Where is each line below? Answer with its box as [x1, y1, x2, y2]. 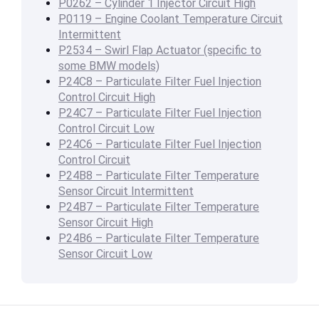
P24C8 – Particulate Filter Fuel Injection [58, 75, 261, 89]
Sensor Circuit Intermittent [58, 184, 194, 199]
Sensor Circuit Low [58, 247, 152, 261]
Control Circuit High [58, 90, 155, 105]
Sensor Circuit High [58, 216, 153, 230]
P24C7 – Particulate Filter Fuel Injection [58, 106, 261, 120]
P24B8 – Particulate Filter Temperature [58, 169, 259, 183]
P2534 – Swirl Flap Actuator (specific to [58, 43, 261, 58]
